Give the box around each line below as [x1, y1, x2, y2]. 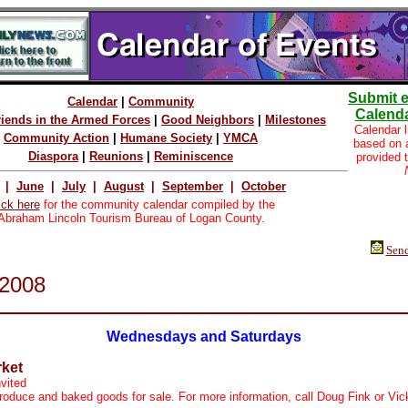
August [104, 179, 144, 193]
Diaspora [28, 149, 78, 163]
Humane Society [120, 131, 212, 145]
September [162, 179, 223, 193]
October [241, 179, 286, 193]
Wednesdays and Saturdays [107, 329, 301, 344]
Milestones [265, 113, 326, 127]
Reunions [89, 149, 143, 163]
